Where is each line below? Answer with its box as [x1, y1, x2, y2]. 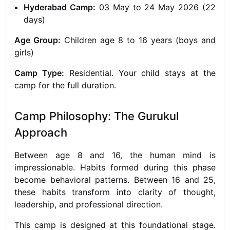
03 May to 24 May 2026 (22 [95, 2, 216, 12]
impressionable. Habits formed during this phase [14, 162, 216, 172]
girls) [14, 47, 34, 57]
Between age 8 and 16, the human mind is [14, 150, 216, 160]
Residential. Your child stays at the [64, 68, 216, 78]
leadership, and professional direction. [14, 199, 163, 209]
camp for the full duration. [14, 80, 116, 90]
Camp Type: [14, 68, 64, 78]
